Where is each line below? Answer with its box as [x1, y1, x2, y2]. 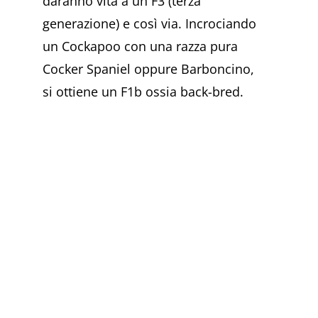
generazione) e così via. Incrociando [43, 14, 256, 32]
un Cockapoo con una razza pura [43, 37, 238, 55]
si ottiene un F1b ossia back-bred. [43, 82, 243, 100]
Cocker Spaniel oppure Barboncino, [43, 60, 254, 77]
